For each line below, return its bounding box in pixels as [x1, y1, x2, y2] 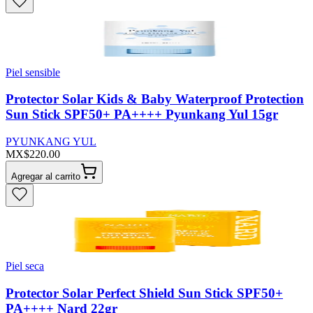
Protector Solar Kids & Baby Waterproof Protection [6, 92, 304, 107]
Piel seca [6, 260, 44, 272]
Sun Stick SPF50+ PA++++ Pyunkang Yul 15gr [6, 107, 278, 122]
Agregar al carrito [11, 171, 80, 182]
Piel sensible [6, 66, 60, 78]
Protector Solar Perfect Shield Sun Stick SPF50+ [6, 285, 283, 300]
